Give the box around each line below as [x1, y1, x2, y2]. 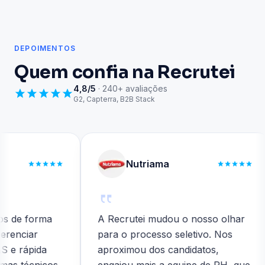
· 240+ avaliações [98, 83, 167, 93]
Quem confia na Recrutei [14, 61, 236, 83]
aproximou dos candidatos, [78, 244, 200, 256]
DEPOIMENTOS [14, 44, 76, 53]
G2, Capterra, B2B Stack [73, 95, 155, 104]
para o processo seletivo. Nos [78, 228, 214, 240]
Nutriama [106, 158, 150, 170]
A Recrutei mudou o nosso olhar [78, 213, 226, 225]
